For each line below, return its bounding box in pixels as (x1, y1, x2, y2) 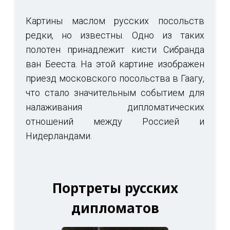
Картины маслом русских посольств (26, 15, 204, 27)
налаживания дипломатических (26, 102, 204, 113)
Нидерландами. (26, 130, 92, 142)
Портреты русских (52, 179, 178, 198)
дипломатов (71, 199, 159, 218)
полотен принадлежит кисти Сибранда (26, 44, 204, 55)
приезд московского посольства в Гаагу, (26, 73, 204, 84)
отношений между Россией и (26, 116, 204, 127)
